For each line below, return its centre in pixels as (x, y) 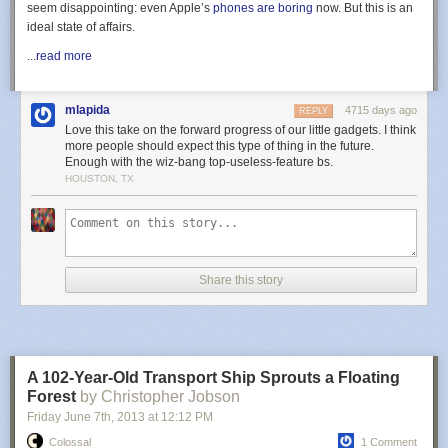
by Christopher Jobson (160, 396)
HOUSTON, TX (99, 178)
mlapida (87, 110)
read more (64, 56)
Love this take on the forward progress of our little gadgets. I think (240, 130)
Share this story (241, 280)
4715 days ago (381, 110)
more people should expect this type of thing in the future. (219, 146)
